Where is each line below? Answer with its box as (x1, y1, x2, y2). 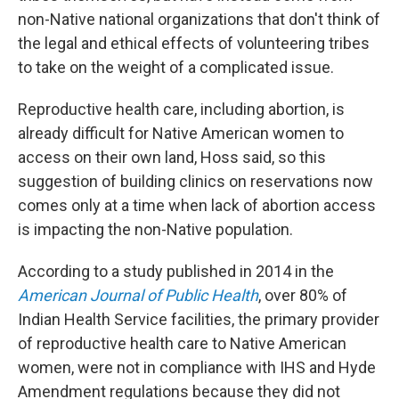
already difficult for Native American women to (18, 124, 344, 143)
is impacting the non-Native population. (18, 220, 293, 240)
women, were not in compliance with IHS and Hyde (18, 358, 376, 378)
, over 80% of (258, 286, 347, 305)
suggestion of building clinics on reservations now (18, 172, 373, 191)
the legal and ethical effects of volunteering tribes (18, 34, 370, 53)
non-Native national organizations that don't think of (18, 10, 380, 29)
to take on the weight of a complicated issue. (18, 58, 334, 77)
